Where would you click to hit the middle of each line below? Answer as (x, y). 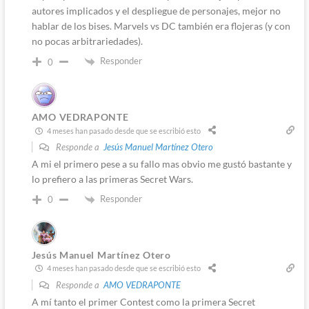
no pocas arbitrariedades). (87, 41)
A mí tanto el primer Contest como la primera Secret (143, 301)
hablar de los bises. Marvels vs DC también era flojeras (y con (161, 26)
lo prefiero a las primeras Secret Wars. (112, 179)
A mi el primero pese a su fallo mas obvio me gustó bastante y (161, 164)
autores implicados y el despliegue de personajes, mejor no (156, 11)
